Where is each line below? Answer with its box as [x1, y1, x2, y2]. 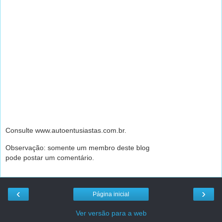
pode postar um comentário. [5, 153, 94, 162]
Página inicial [93, 191, 129, 198]
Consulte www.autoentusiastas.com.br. [5, 126, 126, 135]
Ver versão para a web [75, 209, 147, 218]
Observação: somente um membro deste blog [5, 143, 150, 152]
